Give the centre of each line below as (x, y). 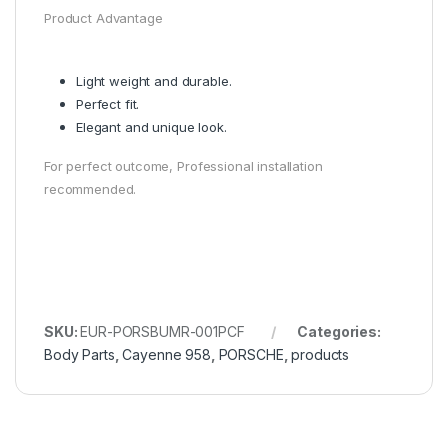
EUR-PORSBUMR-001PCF (162, 331)
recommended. (90, 188)
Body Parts (79, 354)
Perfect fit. (108, 103)
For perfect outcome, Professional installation (183, 165)
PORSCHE (251, 354)
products (320, 354)
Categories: (339, 331)
